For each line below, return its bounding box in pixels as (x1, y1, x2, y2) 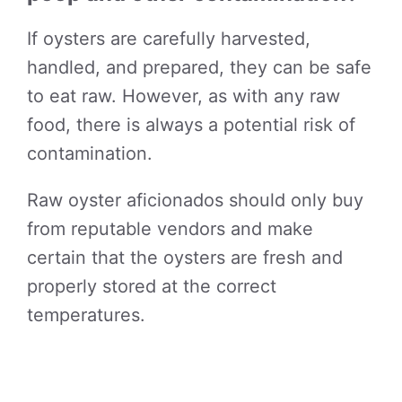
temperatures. (27, 304, 145, 326)
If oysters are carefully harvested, (27, 28, 310, 49)
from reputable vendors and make (27, 218, 313, 240)
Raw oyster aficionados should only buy (27, 189, 363, 211)
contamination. (27, 143, 153, 164)
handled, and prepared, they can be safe (27, 57, 371, 78)
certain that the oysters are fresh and (27, 247, 343, 268)
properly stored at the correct (27, 275, 276, 297)
